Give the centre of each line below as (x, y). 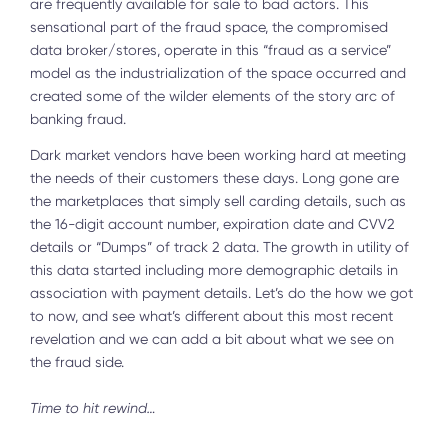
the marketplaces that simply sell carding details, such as (218, 200)
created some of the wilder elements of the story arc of (212, 95)
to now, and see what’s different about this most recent (211, 315)
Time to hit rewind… (95, 407)
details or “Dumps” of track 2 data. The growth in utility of (219, 246)
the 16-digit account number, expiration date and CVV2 (212, 223)
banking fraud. (80, 118)
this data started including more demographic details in (214, 269)
